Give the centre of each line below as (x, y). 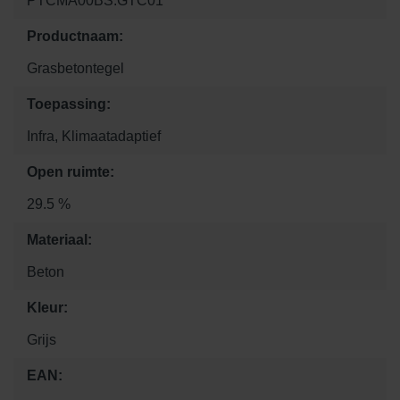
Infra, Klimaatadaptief (94, 136)
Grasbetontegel (75, 68)
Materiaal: (59, 239)
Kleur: (47, 307)
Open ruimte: (71, 171)
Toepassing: (69, 104)
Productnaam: (75, 36)
